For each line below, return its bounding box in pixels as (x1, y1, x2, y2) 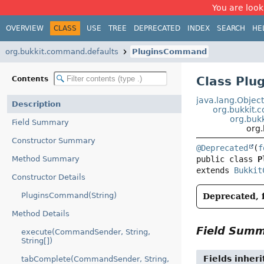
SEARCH (217, 24, 245, 32)
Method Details (12, 209, 70, 218)
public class (196, 154, 258, 164)
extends (196, 166, 235, 176)
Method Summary (12, 154, 80, 163)
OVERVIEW (6, 24, 44, 32)
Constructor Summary (12, 136, 95, 145)
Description (12, 100, 61, 108)
